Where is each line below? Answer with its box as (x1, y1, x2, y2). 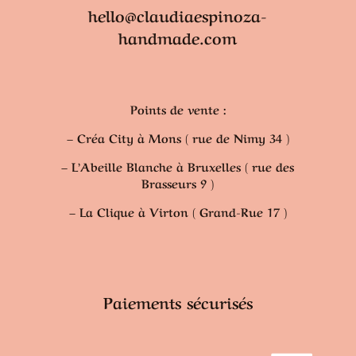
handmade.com (118, 25, 238, 48)
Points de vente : (130, 100, 226, 118)
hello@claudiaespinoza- (88, 3, 268, 26)
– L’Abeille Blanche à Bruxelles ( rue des (61, 157, 295, 175)
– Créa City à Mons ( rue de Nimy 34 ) (66, 129, 289, 146)
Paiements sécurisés (103, 290, 253, 313)
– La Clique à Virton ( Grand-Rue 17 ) (68, 203, 287, 220)
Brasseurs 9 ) (141, 174, 215, 192)
